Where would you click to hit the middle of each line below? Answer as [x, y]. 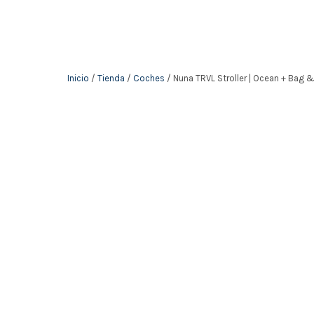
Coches [149, 78]
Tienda [111, 78]
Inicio [78, 78]
